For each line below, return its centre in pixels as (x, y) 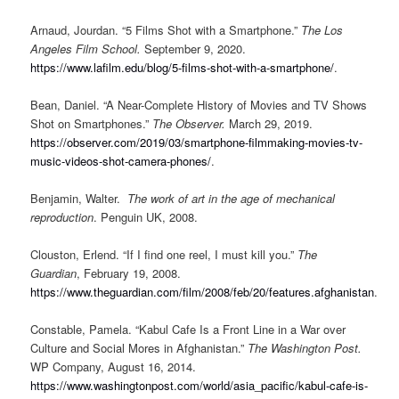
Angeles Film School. (86, 48)
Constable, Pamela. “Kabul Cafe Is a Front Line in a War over (188, 330)
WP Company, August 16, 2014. (114, 367)
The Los (322, 29)
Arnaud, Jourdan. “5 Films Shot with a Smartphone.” (166, 29)
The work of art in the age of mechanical (232, 198)
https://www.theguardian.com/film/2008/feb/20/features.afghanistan (203, 291)
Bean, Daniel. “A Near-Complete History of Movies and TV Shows (199, 104)
